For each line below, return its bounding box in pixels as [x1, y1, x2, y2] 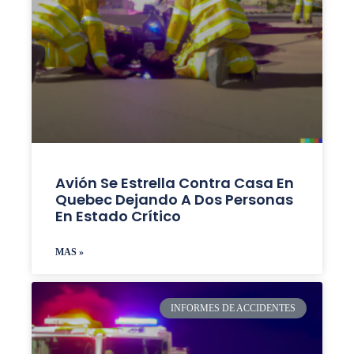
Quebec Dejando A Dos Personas [55, 190, 293, 209]
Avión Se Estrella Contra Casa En [55, 173, 294, 193]
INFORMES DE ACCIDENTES [171, 303, 296, 314]
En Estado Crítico [55, 206, 181, 226]
